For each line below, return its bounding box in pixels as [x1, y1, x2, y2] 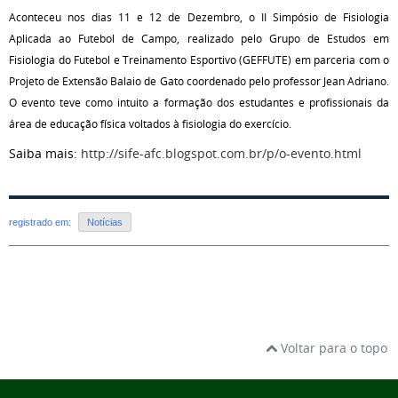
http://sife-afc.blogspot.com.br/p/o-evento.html [81, 144, 362, 162]
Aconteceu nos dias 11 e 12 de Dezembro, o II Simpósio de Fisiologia [9, 9, 389, 25]
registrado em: [9, 216, 74, 227]
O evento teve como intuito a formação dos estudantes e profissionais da [9, 94, 389, 110]
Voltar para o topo [277, 338, 387, 356]
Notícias [87, 216, 123, 227]
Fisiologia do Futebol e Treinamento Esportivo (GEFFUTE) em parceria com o [9, 52, 389, 68]
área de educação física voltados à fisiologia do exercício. [9, 115, 294, 131]
